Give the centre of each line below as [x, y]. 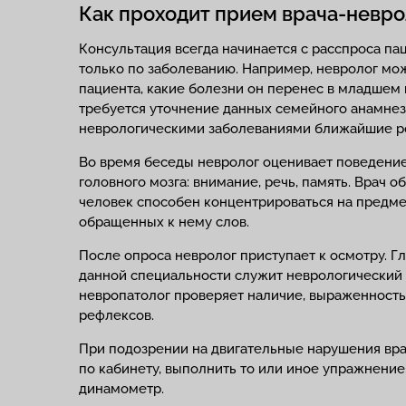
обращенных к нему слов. [164, 222]
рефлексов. [116, 315]
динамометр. [121, 389]
